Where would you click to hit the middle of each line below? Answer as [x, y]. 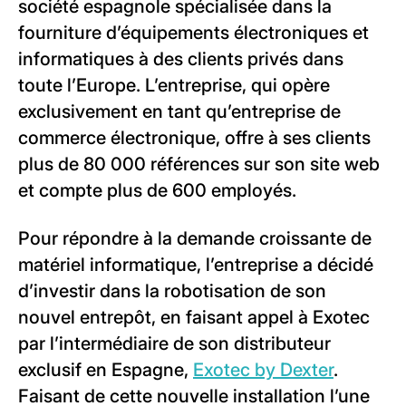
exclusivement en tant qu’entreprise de [179, 111]
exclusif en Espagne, [106, 370]
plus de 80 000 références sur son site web [199, 164]
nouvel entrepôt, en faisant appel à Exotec [194, 317]
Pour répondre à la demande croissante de [195, 238]
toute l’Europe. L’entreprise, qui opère [174, 85]
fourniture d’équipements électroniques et [193, 33]
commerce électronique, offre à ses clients [194, 138]
